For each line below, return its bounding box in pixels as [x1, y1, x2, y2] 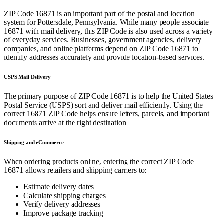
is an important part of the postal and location [55, 9, 195, 18]
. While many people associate [116, 18, 209, 26]
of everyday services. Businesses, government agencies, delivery [4, 36, 201, 44]
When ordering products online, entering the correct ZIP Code [4, 157, 194, 165]
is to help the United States [129, 91, 213, 100]
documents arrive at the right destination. [4, 118, 128, 127]
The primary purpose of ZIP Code [4, 91, 110, 100]
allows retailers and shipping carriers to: [23, 165, 146, 174]
